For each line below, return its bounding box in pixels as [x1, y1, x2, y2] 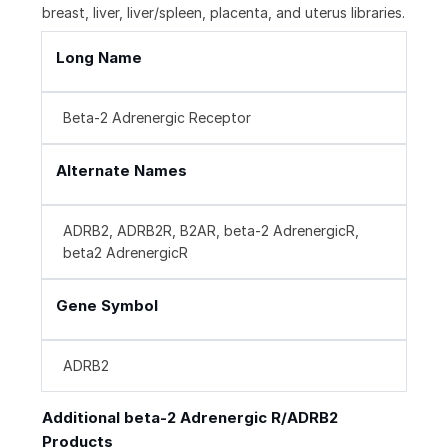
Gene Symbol [56, 296, 158, 316]
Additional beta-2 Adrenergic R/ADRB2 [42, 408, 338, 428]
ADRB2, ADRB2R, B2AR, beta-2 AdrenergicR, [63, 222, 359, 240]
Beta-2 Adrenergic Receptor [63, 109, 251, 127]
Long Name [56, 48, 142, 68]
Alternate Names [56, 161, 187, 181]
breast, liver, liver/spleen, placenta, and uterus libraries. [42, 4, 405, 22]
